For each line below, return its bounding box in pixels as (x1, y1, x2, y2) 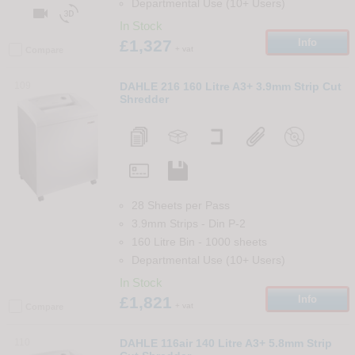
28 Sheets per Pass (131, 198, 230, 212)
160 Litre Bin (131, 235, 198, 248)
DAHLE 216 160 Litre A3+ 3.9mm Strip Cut (119, 79, 342, 93)
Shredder (119, 92, 169, 105)
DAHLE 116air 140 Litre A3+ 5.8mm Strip (119, 336, 332, 349)
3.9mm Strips (131, 216, 198, 230)
